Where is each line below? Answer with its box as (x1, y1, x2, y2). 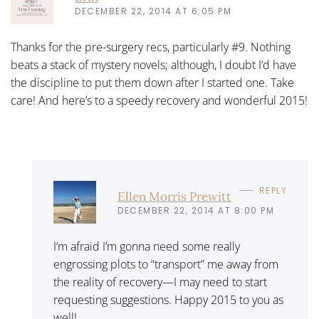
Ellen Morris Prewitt (117, 188, 231, 204)
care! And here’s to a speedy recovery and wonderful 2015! (11, 93, 308, 108)
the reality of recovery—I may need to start (53, 274, 267, 290)
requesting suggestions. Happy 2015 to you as (53, 292, 283, 308)
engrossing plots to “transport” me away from (53, 256, 278, 272)
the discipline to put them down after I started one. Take (11, 75, 294, 90)
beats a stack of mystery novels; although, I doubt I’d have (11, 57, 296, 73)
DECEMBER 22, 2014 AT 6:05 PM (75, 4, 231, 17)
